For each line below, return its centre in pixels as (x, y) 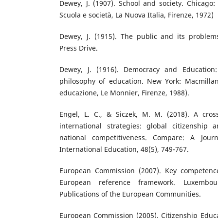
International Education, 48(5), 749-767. (124, 149)
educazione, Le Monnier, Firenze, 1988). (124, 93)
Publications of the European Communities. (130, 194)
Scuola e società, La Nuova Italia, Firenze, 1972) (136, 15)
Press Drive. (79, 48)
